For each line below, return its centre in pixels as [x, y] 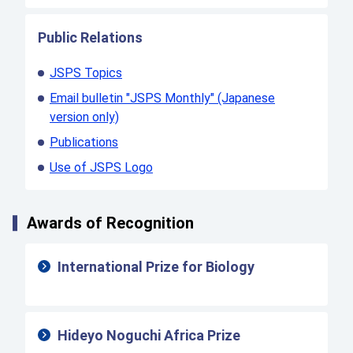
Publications [84, 143]
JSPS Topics [86, 73]
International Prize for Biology [156, 267]
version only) [84, 117]
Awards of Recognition [110, 223]
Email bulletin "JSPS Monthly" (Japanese [162, 98]
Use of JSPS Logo [101, 168]
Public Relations [90, 38]
